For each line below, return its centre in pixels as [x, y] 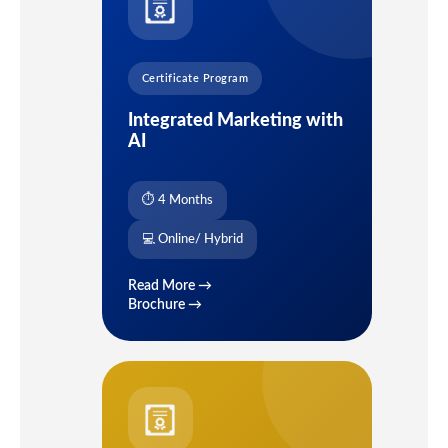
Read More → [169, 286]
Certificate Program [195, 78]
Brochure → [164, 305]
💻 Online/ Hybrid [192, 239]
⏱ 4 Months [177, 200]
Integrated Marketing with [235, 121]
